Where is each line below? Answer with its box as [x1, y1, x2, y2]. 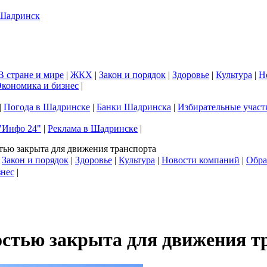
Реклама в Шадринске [48, 123, 138, 133]
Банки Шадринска [97, 102, 171, 112]
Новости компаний [162, 155, 240, 165]
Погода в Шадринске [4, 102, 90, 112]
